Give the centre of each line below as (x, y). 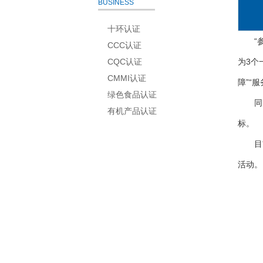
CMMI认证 (127, 78)
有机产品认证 (132, 111)
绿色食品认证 (132, 94)
